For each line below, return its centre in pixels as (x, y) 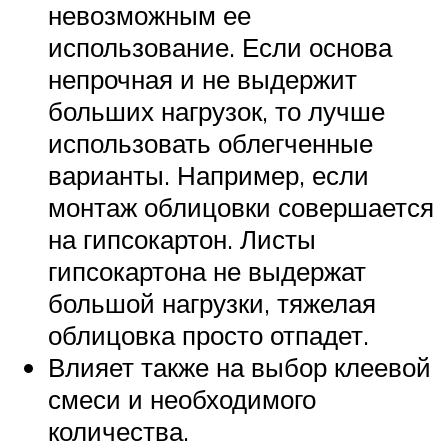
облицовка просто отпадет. (208, 334)
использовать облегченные (210, 142)
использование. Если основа (220, 46)
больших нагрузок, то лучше (216, 110)
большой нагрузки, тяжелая (212, 302)
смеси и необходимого (182, 398)
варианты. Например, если (208, 174)
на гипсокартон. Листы (182, 238)
